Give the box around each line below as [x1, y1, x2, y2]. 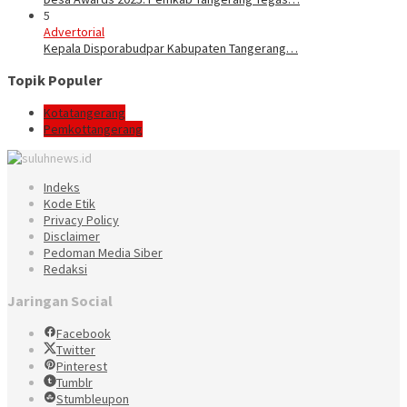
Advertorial [44, 24, 104, 40]
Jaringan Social [7, 292, 113, 311]
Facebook [56, 324, 111, 342]
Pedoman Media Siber [44, 243, 163, 261]
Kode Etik [44, 194, 95, 212]
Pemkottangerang [44, 120, 143, 137]
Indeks [44, 178, 80, 195]
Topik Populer [7, 71, 103, 90]
